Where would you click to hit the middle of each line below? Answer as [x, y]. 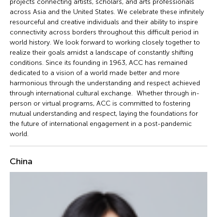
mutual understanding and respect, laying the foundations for [104, 113]
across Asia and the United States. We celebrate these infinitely [107, 12]
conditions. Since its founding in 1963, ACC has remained [99, 62]
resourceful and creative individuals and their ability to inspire [104, 22]
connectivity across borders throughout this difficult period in [104, 32]
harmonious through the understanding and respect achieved [105, 83]
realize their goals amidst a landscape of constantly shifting [101, 52]
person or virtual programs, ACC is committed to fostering [100, 103]
